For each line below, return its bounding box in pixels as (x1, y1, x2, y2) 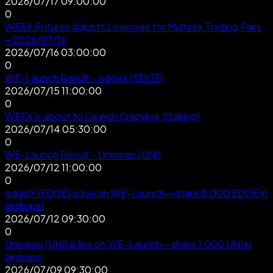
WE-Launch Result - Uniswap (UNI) (5, 147, 161, 161)
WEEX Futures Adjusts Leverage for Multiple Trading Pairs (5, 19, 261, 33)
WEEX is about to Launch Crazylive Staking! (5, 109, 200, 122)
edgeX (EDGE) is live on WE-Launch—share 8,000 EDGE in (5, 186, 268, 199)
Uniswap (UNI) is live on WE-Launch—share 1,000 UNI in (5, 237, 252, 250)
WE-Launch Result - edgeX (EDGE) (5, 71, 164, 84)
